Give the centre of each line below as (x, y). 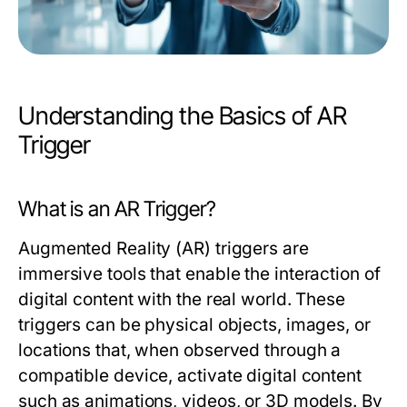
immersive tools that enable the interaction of (199, 274)
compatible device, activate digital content (190, 376)
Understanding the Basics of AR (183, 116)
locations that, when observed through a (180, 351)
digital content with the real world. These (182, 300)
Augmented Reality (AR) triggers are (164, 249)
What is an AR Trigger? (117, 209)
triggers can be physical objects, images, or (194, 325)
